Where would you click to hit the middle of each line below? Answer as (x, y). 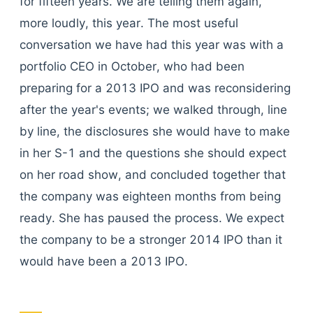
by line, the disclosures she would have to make (155, 131)
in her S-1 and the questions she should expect (153, 153)
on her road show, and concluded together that (153, 175)
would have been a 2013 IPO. (104, 261)
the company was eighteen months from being (150, 196)
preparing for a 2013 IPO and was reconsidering (155, 88)
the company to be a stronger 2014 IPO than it (151, 240)
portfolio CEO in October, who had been (132, 66)
